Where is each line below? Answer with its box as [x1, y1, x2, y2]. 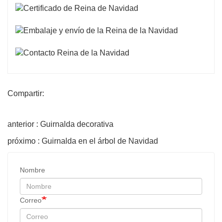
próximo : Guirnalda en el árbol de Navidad [7, 136, 158, 145]
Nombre [20, 166, 45, 174]
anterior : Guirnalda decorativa [7, 119, 113, 128]
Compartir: [7, 89, 44, 98]
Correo [20, 196, 42, 204]
